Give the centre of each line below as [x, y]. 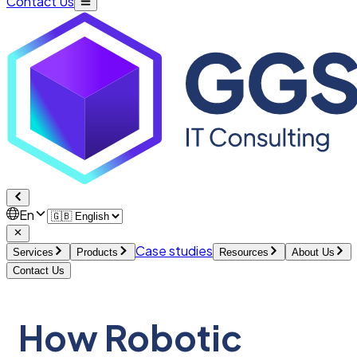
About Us [313, 252]
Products [98, 252]
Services [33, 252]
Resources [243, 252]
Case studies [174, 250]
